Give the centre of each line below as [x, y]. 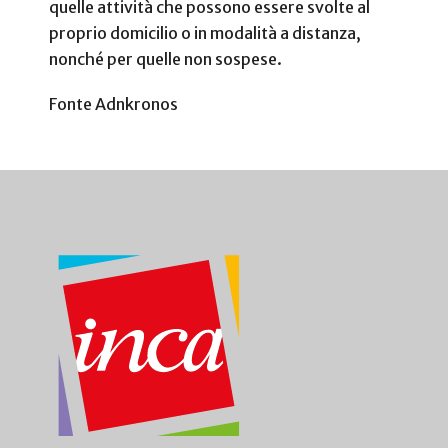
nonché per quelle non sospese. [165, 58]
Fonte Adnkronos [113, 104]
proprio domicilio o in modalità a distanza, [205, 32]
